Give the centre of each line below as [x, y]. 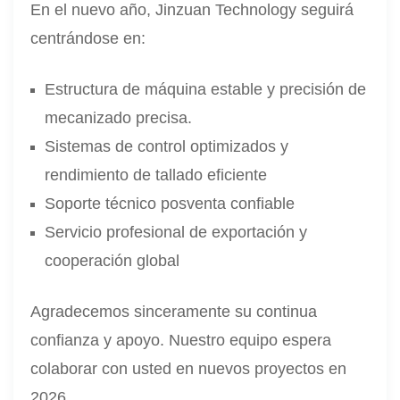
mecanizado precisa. [119, 117]
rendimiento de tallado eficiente [156, 175]
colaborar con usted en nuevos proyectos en [189, 368]
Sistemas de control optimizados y [167, 146]
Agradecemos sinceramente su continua [174, 311]
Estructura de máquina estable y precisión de [206, 89]
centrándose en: [88, 38]
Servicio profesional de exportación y [176, 232]
